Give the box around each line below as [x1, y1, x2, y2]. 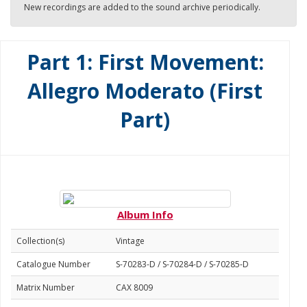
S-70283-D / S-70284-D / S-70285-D [116, 258, 249, 270]
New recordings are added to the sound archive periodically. [24, 1, 260, 13]
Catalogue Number [16, 258, 90, 270]
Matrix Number [16, 282, 75, 293]
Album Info [116, 208, 173, 221]
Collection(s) [16, 235, 64, 247]
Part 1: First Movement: [26, 48, 264, 76]
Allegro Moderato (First [27, 77, 262, 105]
